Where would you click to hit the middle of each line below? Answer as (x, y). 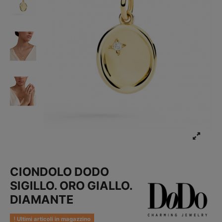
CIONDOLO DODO (60, 172)
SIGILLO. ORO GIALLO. (71, 186)
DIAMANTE (42, 200)
